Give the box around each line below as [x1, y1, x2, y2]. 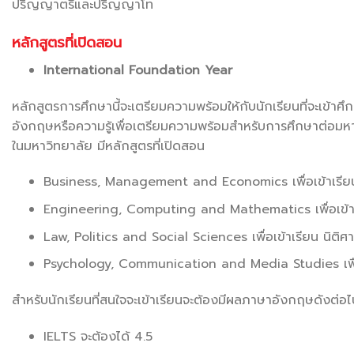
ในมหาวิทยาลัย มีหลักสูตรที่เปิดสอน [12, 136, 205, 156]
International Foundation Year [43, 60, 232, 80]
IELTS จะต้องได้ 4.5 [43, 326, 153, 346]
